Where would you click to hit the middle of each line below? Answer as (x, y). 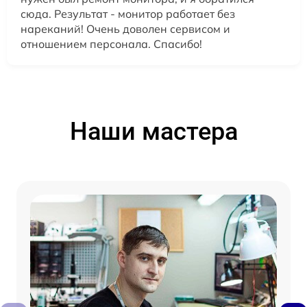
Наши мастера (153, 131)
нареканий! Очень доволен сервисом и (125, 28)
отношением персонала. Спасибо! (111, 44)
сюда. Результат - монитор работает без (128, 13)
